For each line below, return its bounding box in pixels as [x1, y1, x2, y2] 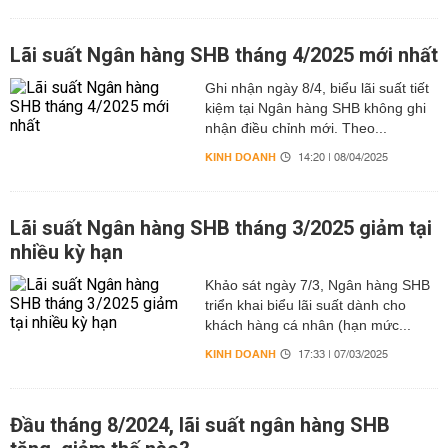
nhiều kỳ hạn [10, 240, 123, 264]
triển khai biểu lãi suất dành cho [204, 297, 406, 313]
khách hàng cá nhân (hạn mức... [204, 317, 411, 333]
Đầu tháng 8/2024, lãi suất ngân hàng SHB [10, 413, 390, 437]
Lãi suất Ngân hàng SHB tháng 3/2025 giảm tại [10, 216, 432, 240]
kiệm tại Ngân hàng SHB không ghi [204, 100, 426, 116]
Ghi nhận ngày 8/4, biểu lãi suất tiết [204, 80, 429, 96]
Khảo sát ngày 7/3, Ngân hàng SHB [204, 277, 430, 293]
